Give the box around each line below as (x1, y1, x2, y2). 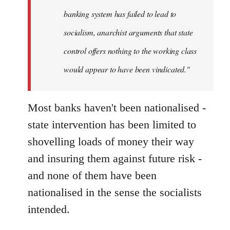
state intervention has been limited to (28, 118, 196, 131)
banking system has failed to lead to (64, 8, 177, 19)
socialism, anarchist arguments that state (64, 26, 193, 37)
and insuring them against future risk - (28, 151, 202, 165)
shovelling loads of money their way (28, 135, 194, 148)
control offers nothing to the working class (64, 45, 197, 56)
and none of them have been (28, 168, 157, 182)
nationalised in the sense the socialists (28, 185, 202, 199)
